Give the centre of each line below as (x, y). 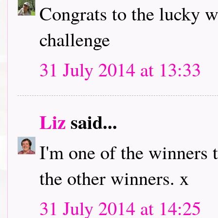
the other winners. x (114, 178)
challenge (75, 39)
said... (91, 122)
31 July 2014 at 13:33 (120, 69)
